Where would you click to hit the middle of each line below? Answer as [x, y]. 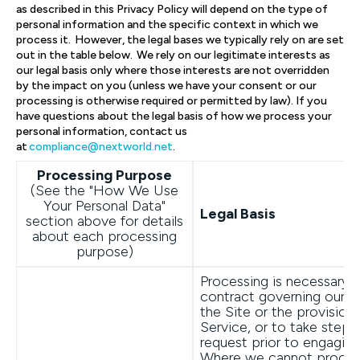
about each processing [104, 236]
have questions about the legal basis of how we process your [174, 116]
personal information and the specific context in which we [167, 25]
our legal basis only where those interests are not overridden [173, 70]
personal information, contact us [102, 131]
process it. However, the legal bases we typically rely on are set [180, 40]
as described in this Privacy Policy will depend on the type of [172, 9]
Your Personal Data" [104, 206]
